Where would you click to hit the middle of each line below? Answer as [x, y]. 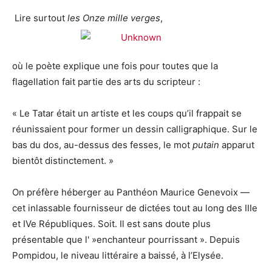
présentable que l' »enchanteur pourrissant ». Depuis [126, 239]
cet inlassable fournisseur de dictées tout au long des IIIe [135, 208]
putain [207, 144]
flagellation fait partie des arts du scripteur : [106, 81]
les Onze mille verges [114, 18]
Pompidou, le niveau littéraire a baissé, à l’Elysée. [118, 255]
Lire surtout [40, 18]
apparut [238, 144]
